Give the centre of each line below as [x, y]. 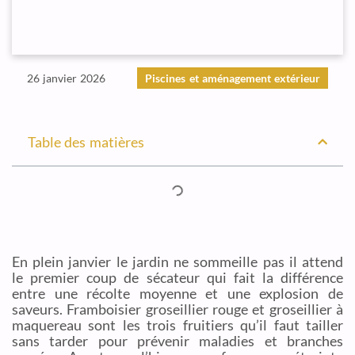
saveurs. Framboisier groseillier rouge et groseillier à [177, 309]
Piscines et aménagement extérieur [233, 78]
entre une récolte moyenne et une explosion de [177, 293]
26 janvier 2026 [66, 78]
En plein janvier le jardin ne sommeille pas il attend [177, 261]
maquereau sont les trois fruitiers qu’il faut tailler [177, 325]
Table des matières [86, 142]
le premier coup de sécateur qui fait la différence [177, 277]
